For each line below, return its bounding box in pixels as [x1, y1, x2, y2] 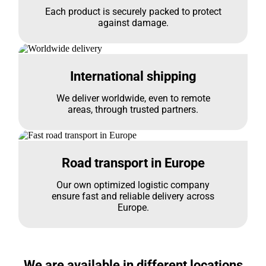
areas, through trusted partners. [68, 104, 198, 115]
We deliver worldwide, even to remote [56, 93, 210, 104]
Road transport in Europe [61, 156, 205, 170]
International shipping [69, 69, 197, 84]
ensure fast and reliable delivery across [52, 191, 214, 202]
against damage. [97, 17, 169, 28]
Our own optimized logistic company [56, 179, 210, 191]
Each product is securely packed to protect [45, 6, 221, 17]
